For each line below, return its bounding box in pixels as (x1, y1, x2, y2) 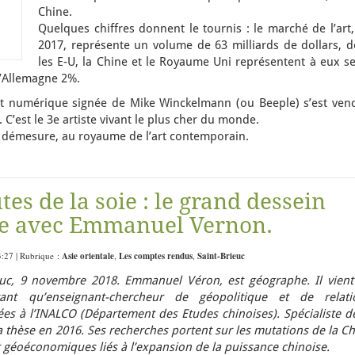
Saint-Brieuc (197, 250, 245, 262)
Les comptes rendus (119, 250, 193, 262)
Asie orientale (62, 250, 114, 262)
